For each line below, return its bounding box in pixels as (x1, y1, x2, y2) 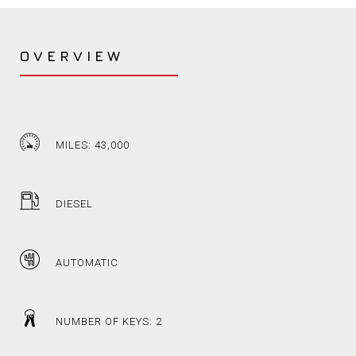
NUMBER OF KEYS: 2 (56, 315, 162, 328)
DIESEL (56, 198, 93, 211)
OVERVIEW (20, 48, 124, 65)
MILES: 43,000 (56, 139, 130, 152)
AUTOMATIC (56, 257, 118, 269)
